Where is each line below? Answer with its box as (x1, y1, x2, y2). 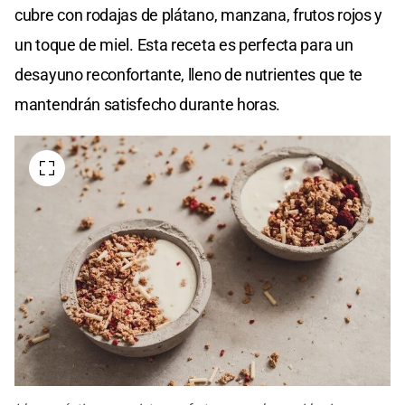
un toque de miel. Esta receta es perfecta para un (14, 34, 353, 54)
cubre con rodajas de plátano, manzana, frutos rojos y (14, 5, 383, 24)
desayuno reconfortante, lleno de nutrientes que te (14, 64, 363, 84)
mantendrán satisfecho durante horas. (14, 94, 281, 114)
